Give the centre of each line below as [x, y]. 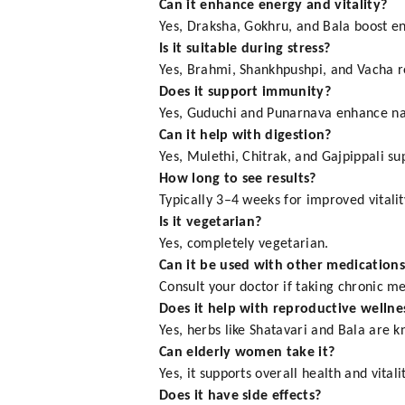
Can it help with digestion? [245, 136]
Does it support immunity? [245, 93]
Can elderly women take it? [247, 353]
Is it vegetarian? [211, 223]
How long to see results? [238, 179]
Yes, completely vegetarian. [244, 245]
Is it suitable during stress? [245, 49]
